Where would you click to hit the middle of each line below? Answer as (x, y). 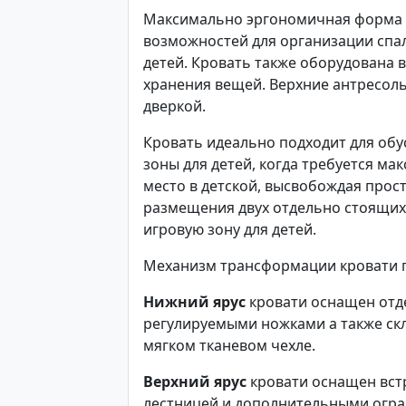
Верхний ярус (195, 382)
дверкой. (176, 106)
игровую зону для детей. (232, 229)
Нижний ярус (194, 302)
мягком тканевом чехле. (231, 345)
